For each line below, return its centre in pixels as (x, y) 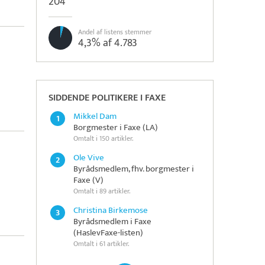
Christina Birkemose (111, 210)
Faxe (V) (88, 180)
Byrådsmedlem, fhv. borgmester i (134, 169)
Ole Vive (89, 158)
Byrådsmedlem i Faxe (112, 222)
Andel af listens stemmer (115, 32)
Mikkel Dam (95, 116)
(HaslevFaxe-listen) (108, 233)
